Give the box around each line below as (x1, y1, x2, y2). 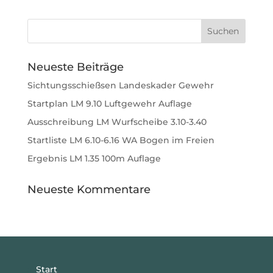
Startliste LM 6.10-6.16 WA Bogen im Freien (27, 134, 214, 146)
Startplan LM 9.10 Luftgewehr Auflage (27, 97, 192, 109)
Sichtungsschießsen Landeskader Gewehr (27, 79, 214, 91)
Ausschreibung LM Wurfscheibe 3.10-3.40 (27, 116, 207, 127)
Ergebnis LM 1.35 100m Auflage (27, 152, 161, 164)
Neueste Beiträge (27, 60, 124, 74)
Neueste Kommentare (27, 182, 151, 196)
